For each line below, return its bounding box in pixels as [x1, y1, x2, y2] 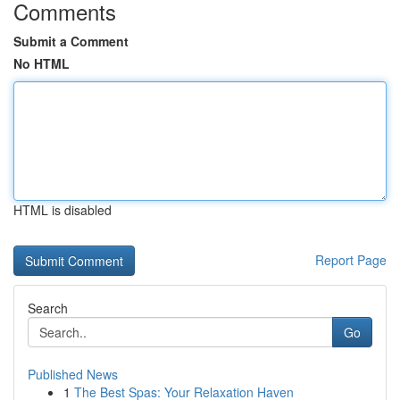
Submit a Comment [13, 32, 129, 50]
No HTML [13, 54, 70, 72]
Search [28, 299, 68, 317]
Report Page [315, 251, 387, 269]
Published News [28, 365, 118, 383]
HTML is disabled [13, 201, 112, 219]
